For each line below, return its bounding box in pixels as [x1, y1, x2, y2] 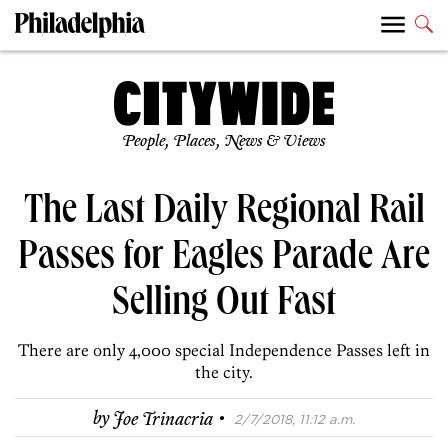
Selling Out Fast [112, 285, 336, 328]
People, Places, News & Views [122, 132, 326, 152]
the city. [195, 362, 253, 383]
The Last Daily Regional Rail [23, 193, 425, 236]
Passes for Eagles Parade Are [18, 239, 430, 282]
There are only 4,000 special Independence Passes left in [18, 340, 430, 361]
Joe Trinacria [113, 408, 213, 431]
